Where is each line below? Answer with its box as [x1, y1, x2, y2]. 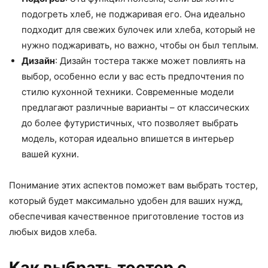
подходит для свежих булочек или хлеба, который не [22, 24, 255, 36]
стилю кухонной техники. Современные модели [22, 86, 234, 98]
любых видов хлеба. [9, 226, 97, 238]
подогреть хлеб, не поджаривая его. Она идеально [22, 8, 245, 20]
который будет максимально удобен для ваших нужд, [9, 195, 243, 207]
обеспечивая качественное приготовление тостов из [9, 211, 243, 223]
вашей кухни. [22, 148, 79, 160]
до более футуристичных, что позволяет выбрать [22, 117, 238, 129]
